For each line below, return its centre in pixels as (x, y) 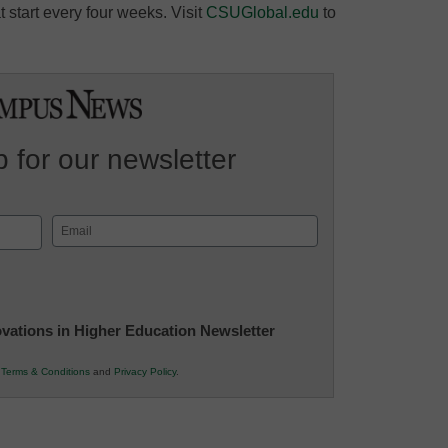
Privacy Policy (145, 372)
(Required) (84, 251)
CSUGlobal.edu (262, 12)
